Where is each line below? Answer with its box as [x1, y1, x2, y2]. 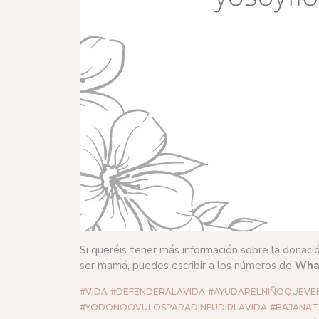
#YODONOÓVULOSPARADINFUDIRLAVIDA [80, 301, 267, 313]
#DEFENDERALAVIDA [110, 286, 205, 297]
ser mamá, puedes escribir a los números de [80, 258, 295, 273]
